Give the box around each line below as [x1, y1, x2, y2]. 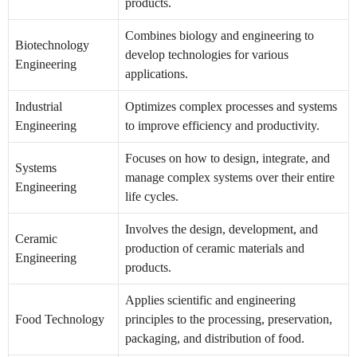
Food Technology [15, 312, 104, 327]
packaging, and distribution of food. [125, 331, 304, 346]
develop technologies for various [125, 48, 288, 62]
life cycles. [125, 190, 178, 204]
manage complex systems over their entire [125, 171, 335, 185]
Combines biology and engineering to [125, 29, 314, 43]
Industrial [15, 100, 62, 114]
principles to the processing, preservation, [125, 312, 332, 327]
